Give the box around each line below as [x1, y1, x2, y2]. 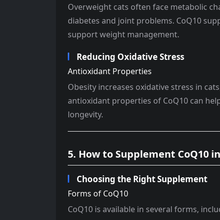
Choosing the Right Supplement [77, 173, 207, 185]
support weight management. [68, 29, 179, 40]
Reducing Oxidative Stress [77, 51, 184, 62]
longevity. [68, 109, 103, 120]
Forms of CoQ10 [68, 188, 128, 199]
